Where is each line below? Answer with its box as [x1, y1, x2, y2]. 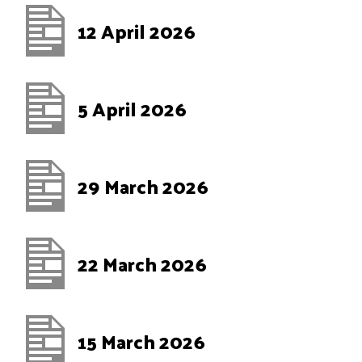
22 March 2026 [78, 246, 207, 281]
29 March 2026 [78, 168, 208, 204]
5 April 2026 [78, 90, 187, 126]
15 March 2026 [78, 323, 205, 359]
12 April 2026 [78, 13, 196, 48]
